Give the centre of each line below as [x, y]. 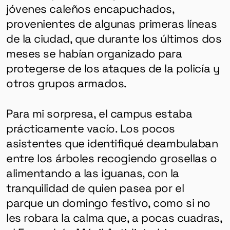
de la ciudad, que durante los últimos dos [114, 38]
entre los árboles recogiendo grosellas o [111, 157]
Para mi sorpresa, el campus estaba [99, 113]
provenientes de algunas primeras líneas [111, 23]
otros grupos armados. [66, 82]
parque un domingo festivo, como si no [108, 202]
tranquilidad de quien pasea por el [95, 187]
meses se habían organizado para [94, 53]
